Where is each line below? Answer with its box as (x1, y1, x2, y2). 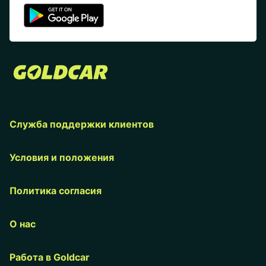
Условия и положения (9, 151, 114, 163)
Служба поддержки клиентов (9, 118, 154, 130)
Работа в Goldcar (9, 251, 90, 263)
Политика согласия (9, 184, 102, 197)
